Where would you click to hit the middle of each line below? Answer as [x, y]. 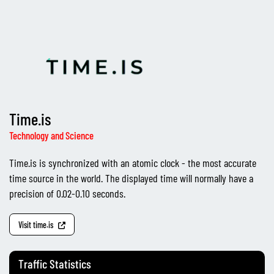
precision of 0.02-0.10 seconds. [67, 194]
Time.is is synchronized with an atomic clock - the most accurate [133, 163]
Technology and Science [51, 135]
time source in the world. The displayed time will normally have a [131, 178]
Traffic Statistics [55, 263]
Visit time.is [37, 224]
